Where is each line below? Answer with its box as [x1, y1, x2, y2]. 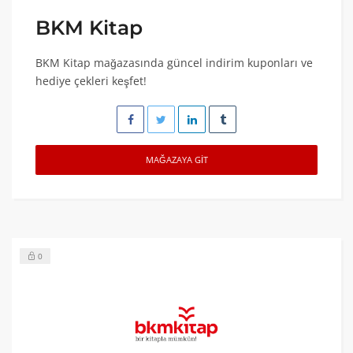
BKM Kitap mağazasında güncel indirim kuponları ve [35, 55, 313, 70]
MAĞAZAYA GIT [145, 154, 208, 165]
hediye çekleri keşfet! [35, 73, 147, 88]
